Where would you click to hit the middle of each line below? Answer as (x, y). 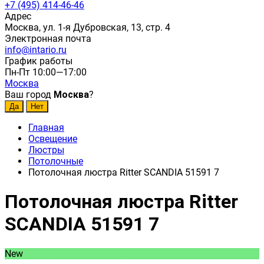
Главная (46, 128)
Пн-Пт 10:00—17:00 (46, 72)
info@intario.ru (36, 50)
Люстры (46, 150)
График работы (39, 61)
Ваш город (29, 95)
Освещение (53, 139)
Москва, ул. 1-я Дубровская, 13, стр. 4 (88, 27)
